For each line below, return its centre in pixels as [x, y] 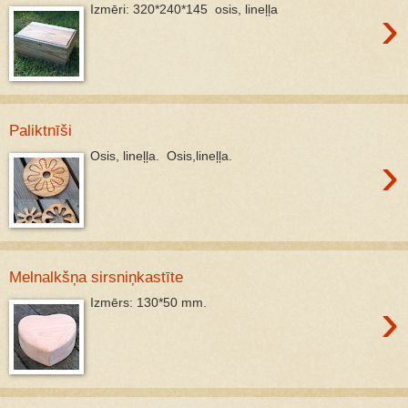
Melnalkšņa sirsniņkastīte [96, 276]
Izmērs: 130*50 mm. [151, 303]
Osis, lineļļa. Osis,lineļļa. [162, 156]
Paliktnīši [41, 130]
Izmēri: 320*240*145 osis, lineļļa [186, 10]
